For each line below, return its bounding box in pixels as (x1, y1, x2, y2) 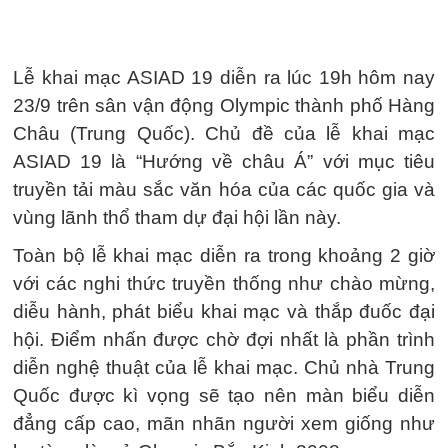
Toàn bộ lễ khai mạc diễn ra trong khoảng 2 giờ (13, 245, 435, 266)
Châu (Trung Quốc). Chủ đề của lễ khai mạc (13, 123, 435, 144)
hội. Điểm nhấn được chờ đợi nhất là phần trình (13, 329, 435, 350)
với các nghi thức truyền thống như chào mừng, (13, 273, 435, 294)
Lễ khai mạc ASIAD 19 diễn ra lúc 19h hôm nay (13, 67, 435, 88)
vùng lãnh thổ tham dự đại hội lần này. (13, 207, 341, 228)
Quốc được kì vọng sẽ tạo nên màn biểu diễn (13, 385, 435, 406)
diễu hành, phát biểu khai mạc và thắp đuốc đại (13, 301, 435, 322)
